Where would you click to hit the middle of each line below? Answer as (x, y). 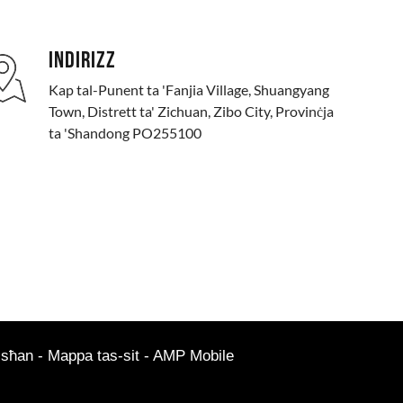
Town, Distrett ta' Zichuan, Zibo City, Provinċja (191, 111)
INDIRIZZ (82, 61)
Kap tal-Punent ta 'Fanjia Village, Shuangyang (188, 89)
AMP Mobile (193, 355)
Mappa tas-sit (94, 355)
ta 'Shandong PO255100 (125, 132)
